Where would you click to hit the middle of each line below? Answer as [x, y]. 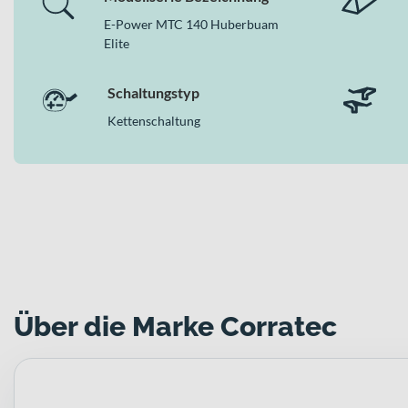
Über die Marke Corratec [175, 326]
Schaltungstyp [153, 92]
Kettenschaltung [154, 120]
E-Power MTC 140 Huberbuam [191, 24]
